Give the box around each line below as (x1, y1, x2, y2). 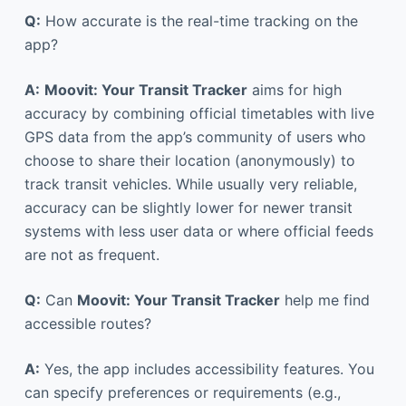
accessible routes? (24, 314, 151, 333)
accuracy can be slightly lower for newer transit (24, 198, 353, 217)
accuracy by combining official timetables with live (24, 103, 374, 122)
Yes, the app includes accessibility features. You (39, 359, 374, 378)
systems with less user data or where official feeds (24, 221, 373, 240)
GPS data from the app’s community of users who (24, 127, 366, 146)
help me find (279, 290, 370, 309)
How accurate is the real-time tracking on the (40, 11, 358, 30)
